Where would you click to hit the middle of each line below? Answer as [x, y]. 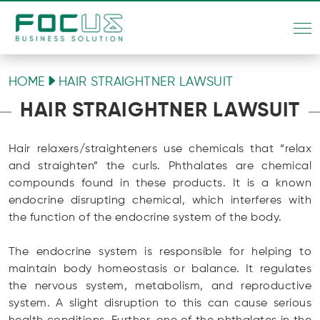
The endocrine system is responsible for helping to [160, 252]
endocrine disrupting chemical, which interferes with [160, 201]
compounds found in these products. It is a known [160, 184]
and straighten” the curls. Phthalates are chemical [160, 166]
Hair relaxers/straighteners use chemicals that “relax [160, 149]
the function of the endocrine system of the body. [145, 218]
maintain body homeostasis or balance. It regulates [160, 269]
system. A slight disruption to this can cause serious [160, 304]
